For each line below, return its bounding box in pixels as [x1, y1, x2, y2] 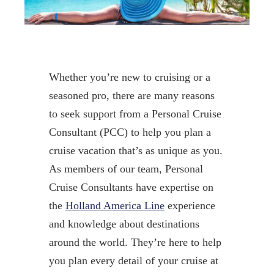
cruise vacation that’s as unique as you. [48, 144, 223, 157]
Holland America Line [65, 199, 165, 212]
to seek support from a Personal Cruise [48, 107, 221, 120]
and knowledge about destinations [48, 217, 199, 230]
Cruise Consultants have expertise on [48, 180, 213, 193]
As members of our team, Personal [48, 162, 203, 175]
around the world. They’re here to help [48, 235, 221, 248]
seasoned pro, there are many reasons [48, 89, 215, 102]
